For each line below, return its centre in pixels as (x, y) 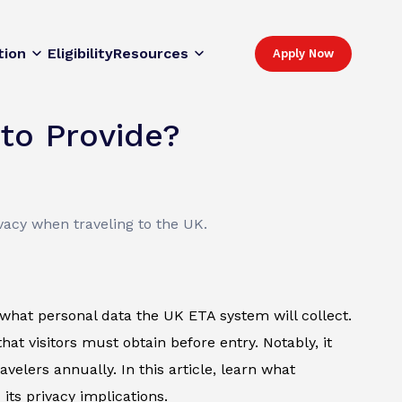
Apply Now (303, 54)
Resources (151, 54)
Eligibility (80, 54)
